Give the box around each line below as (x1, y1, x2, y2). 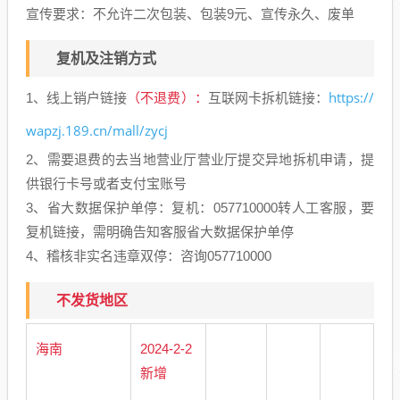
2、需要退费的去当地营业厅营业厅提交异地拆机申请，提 (26, 151, 374, 167)
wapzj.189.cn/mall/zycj (26, 121, 168, 139)
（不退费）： (127, 89, 208, 105)
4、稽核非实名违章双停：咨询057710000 (26, 247, 271, 263)
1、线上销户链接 (26, 89, 128, 105)
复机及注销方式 (56, 50, 156, 66)
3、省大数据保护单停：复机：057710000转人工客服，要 (26, 199, 374, 215)
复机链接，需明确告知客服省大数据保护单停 (26, 223, 294, 239)
